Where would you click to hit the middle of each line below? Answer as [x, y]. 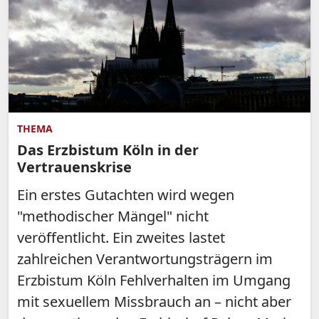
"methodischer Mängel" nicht [113, 216]
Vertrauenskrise [74, 167]
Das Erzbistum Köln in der [108, 150]
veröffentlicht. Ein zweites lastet [121, 237]
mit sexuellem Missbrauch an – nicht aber [154, 301]
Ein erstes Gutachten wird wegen [126, 194]
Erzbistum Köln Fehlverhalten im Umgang [154, 280]
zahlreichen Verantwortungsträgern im [145, 258]
